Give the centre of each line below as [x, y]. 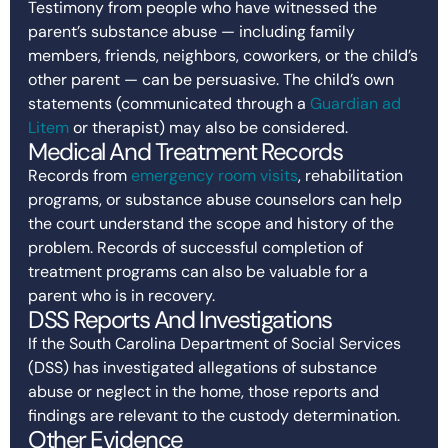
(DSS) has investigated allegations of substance [202, 367]
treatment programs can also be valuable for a [198, 271]
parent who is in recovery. [121, 295]
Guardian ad [355, 103]
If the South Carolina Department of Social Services [214, 343]
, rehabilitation [350, 175]
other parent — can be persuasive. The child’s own [211, 79]
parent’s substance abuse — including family [191, 31]
